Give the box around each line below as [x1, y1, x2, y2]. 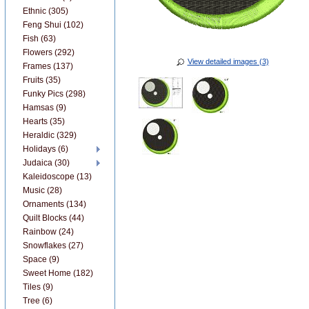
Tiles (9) [23, 282, 53, 292]
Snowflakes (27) [23, 241, 83, 250]
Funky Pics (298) [23, 89, 86, 99]
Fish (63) [23, 34, 56, 43]
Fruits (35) [23, 75, 61, 85]
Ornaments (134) [23, 199, 86, 209]
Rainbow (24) [23, 227, 74, 237]
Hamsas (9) [23, 103, 66, 112]
